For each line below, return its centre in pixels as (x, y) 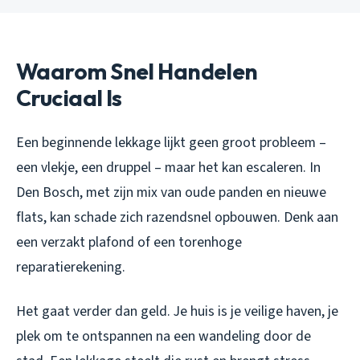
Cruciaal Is (69, 97)
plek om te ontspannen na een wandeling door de (164, 336)
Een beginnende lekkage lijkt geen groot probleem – (171, 142)
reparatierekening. (71, 267)
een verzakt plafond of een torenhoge (129, 242)
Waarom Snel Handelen (137, 71)
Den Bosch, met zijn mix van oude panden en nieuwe (171, 192)
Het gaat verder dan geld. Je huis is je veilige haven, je (177, 311)
